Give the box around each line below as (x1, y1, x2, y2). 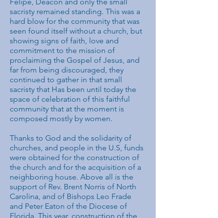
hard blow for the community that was (10, 17, 140, 26)
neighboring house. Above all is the (10, 172, 133, 182)
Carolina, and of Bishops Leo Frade (10, 192, 131, 201)
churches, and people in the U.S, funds (10, 143, 144, 152)
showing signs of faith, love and (10, 36, 119, 45)
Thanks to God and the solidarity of (10, 133, 131, 143)
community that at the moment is (10, 104, 124, 113)
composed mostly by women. (10, 114, 112, 123)
